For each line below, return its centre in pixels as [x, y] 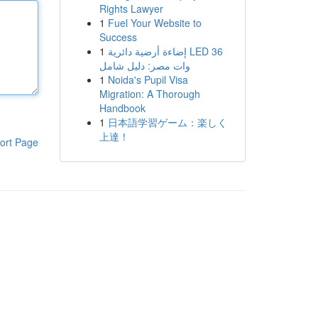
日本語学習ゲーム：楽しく [167, 122]
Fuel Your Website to [154, 23]
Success [118, 37]
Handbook [122, 108]
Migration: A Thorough [149, 94]
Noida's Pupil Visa [148, 79]
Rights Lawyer [131, 9]
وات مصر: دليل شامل [144, 65]
